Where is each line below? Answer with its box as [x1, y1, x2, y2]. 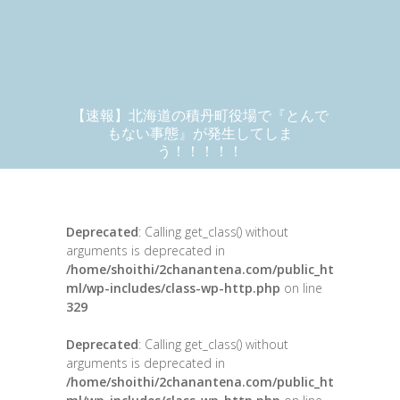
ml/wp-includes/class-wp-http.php [66, 279, 280, 296]
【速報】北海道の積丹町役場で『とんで [71, 105, 329, 125]
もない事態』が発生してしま [107, 123, 293, 143]
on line [280, 279, 322, 296]
